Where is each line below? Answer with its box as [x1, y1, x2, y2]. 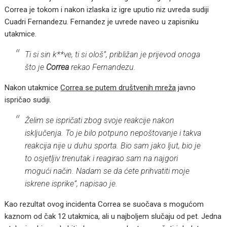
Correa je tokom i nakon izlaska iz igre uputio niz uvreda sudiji [5, 5, 209, 14]
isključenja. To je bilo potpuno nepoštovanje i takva [25, 128, 202, 138]
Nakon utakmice [5, 83, 61, 92]
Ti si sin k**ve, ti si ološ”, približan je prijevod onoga [25, 49, 201, 59]
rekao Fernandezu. [69, 62, 136, 72]
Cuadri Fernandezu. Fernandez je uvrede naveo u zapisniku [5, 17, 199, 26]
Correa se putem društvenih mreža [60, 83, 176, 92]
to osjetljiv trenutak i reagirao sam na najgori [25, 153, 178, 163]
